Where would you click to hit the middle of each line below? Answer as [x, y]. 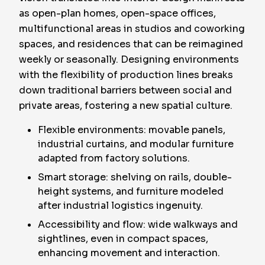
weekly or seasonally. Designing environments [129, 59]
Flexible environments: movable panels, [132, 130]
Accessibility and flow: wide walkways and [138, 224]
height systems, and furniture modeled [131, 191]
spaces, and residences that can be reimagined [131, 44]
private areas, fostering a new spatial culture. [126, 106]
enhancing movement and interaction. [129, 253]
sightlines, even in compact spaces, [123, 239]
